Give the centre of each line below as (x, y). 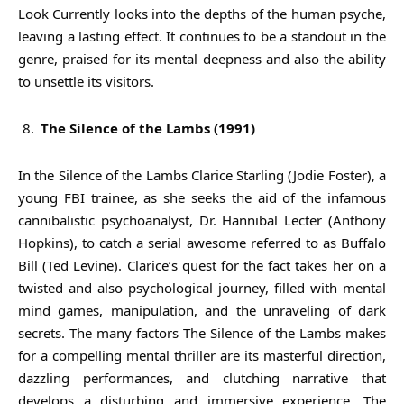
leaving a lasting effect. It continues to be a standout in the (202, 36)
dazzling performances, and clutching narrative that (202, 377)
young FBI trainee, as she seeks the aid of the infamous (202, 197)
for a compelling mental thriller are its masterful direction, (202, 355)
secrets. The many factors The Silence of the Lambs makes (202, 332)
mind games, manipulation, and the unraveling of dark (202, 310)
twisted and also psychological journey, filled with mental (202, 287)
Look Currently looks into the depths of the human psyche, (202, 13)
